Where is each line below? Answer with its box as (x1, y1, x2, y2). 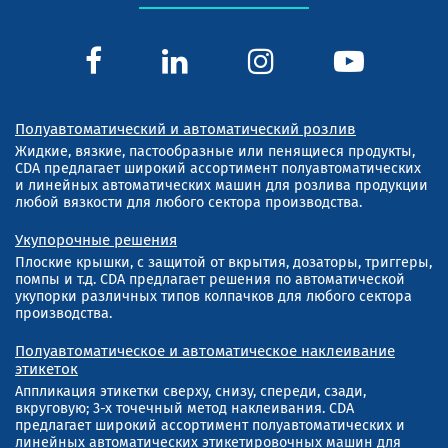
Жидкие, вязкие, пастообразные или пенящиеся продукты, (15, 143, 415, 161)
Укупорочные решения (15, 231, 177, 250)
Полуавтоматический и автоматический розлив (15, 120, 356, 139)
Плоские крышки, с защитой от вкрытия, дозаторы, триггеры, (15, 254, 432, 272)
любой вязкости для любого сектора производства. (15, 194, 362, 212)
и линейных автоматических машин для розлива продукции (15, 177, 428, 195)
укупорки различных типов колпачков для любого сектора (15, 288, 412, 306)
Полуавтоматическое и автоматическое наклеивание (15, 342, 395, 361)
